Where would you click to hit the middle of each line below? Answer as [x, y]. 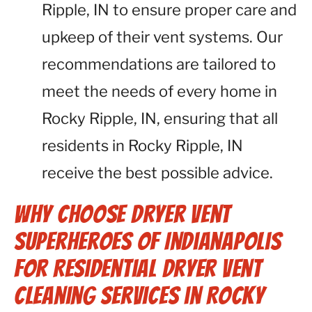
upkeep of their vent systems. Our [162, 37]
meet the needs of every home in [159, 91]
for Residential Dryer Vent [138, 268]
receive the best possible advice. [157, 173]
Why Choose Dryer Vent [123, 214]
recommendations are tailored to [159, 64]
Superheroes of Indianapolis [148, 241]
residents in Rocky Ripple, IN [142, 146]
